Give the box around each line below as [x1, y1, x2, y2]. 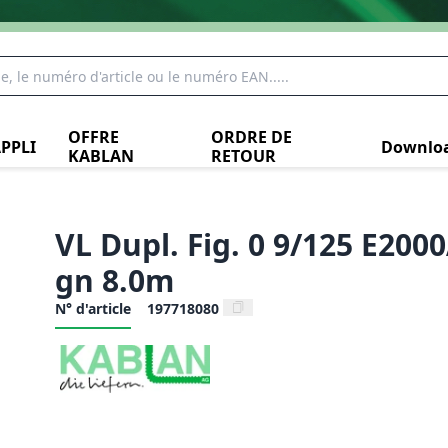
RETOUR [210, 145, 276, 167]
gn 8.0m [54, 260, 174, 301]
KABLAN [67, 145, 134, 167]
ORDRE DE [210, 126, 292, 148]
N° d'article [54, 299, 131, 318]
